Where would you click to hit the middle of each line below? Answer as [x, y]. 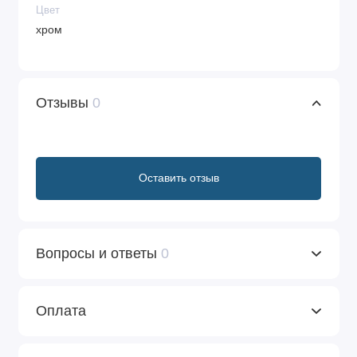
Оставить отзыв [178, 178]
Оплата [61, 310]
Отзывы [64, 102]
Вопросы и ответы [98, 253]
